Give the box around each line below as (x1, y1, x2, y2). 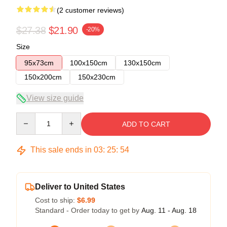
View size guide (26, 94, 84, 102)
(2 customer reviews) (57, 6, 124, 14)
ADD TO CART (122, 120, 170, 128)
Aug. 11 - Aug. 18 (141, 206, 197, 214)
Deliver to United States (35, 182, 125, 191)
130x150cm (124, 59, 161, 67)
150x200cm (24, 73, 62, 81)
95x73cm (24, 59, 54, 67)
